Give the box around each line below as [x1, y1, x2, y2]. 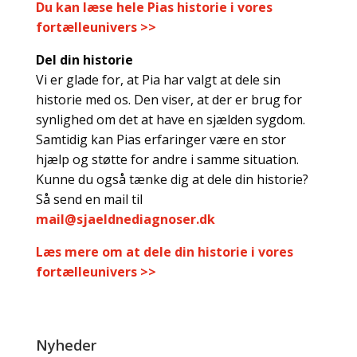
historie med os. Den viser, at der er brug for [35, 91, 302, 108]
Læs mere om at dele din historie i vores [35, 243, 293, 261]
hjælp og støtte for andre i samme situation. [35, 151, 299, 168]
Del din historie [35, 51, 133, 69]
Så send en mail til [35, 190, 143, 208]
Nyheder [35, 335, 96, 355]
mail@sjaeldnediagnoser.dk [35, 210, 215, 228]
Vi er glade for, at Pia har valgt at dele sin [35, 71, 280, 88]
